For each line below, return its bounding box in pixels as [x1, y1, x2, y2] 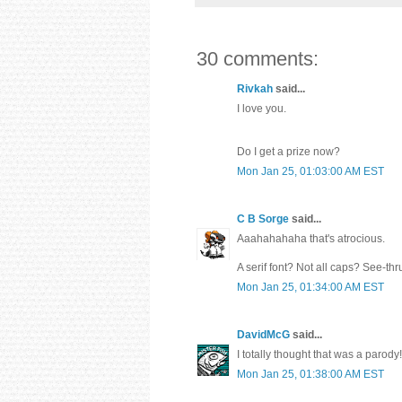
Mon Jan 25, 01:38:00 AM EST [237, 367, 384, 380]
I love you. [237, 101, 286, 115]
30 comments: [197, 47, 319, 70]
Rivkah [237, 82, 273, 95]
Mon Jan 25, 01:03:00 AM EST [237, 164, 384, 178]
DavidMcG [237, 328, 290, 341]
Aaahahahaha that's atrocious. [237, 232, 385, 245]
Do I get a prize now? [237, 144, 340, 158]
